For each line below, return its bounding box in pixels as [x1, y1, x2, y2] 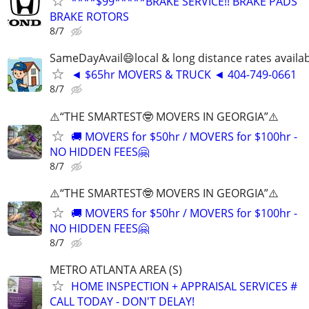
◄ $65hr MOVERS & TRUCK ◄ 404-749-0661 [71, 67, 297, 83]
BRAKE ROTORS [50, 9, 129, 25]
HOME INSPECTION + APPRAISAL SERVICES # [71, 278, 297, 294]
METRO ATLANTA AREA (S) [50, 261, 182, 277]
